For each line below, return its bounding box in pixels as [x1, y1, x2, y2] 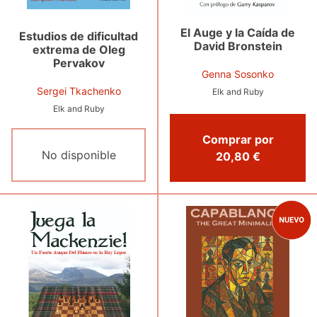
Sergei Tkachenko [36, 84, 121, 97]
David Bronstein [193, 38, 282, 53]
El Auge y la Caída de [180, 25, 295, 40]
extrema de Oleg [32, 42, 125, 57]
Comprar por [202, 132, 274, 146]
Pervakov [52, 55, 105, 70]
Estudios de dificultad [19, 28, 138, 43]
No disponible [41, 147, 116, 162]
